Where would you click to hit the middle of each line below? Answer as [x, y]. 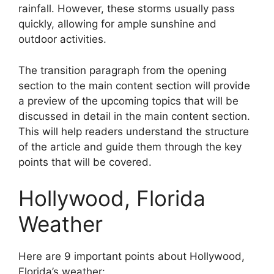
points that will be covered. [85, 162]
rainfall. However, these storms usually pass [127, 9]
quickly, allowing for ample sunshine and [117, 24]
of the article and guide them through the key [130, 146]
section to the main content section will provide [134, 85]
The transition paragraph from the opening [122, 70]
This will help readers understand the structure [134, 131]
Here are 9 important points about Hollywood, [131, 257]
